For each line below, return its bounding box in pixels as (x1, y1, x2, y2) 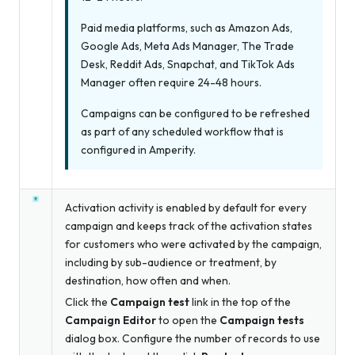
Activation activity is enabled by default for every (65, 200, 307, 216)
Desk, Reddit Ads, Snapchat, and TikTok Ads (81, 56, 295, 71)
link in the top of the (189, 295, 291, 310)
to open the (156, 313, 219, 328)
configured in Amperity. (81, 142, 196, 157)
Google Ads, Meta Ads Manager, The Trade (81, 38, 294, 53)
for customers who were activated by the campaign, (65, 237, 322, 252)
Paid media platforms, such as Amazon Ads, (81, 20, 292, 35)
